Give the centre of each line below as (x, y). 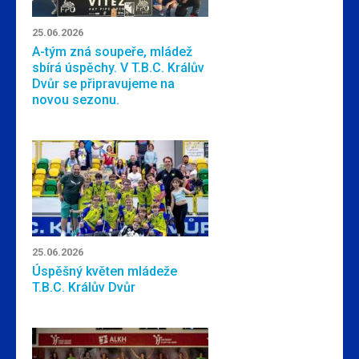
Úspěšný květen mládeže (105, 271)
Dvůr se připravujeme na (103, 84)
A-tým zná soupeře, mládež (112, 52)
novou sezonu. (76, 100)
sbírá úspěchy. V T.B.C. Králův (118, 68)
